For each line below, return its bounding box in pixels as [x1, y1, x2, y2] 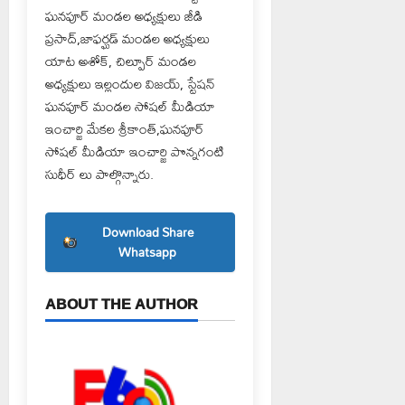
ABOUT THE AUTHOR [45, 290, 198, 318]
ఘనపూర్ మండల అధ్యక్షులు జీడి [45, 3, 202, 30]
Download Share [101, 220, 193, 246]
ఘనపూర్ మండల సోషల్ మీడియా [45, 93, 215, 120]
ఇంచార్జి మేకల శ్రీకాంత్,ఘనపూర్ [45, 116, 204, 143]
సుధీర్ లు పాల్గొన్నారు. [45, 161, 154, 188]
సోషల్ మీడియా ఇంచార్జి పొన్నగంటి [45, 138, 224, 165]
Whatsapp [118, 240, 177, 266]
